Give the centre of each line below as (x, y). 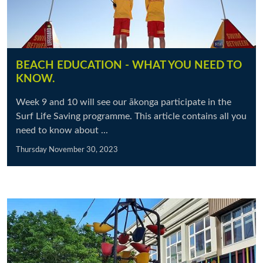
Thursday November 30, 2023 (67, 150)
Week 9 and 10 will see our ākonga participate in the (124, 102)
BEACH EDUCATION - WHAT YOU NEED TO (129, 65)
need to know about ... (62, 130)
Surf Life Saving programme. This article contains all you (131, 116)
